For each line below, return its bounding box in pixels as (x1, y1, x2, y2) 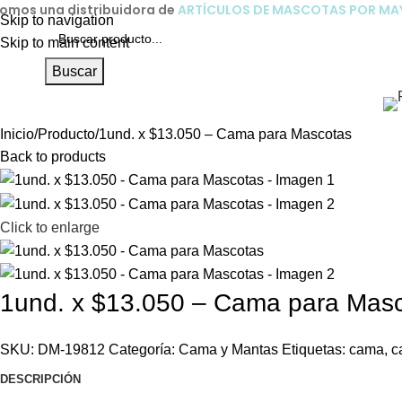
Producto (38, 127, 95, 142)
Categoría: (109, 342, 175, 358)
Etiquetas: (282, 342, 345, 358)
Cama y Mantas (179, 342, 278, 358)
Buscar (52, 64, 97, 79)
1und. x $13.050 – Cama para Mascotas (99, 127, 352, 142)
